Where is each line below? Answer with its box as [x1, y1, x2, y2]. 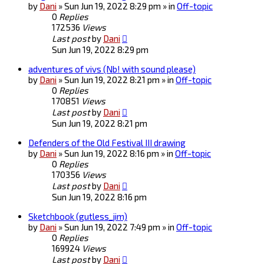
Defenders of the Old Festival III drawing [28, 137, 186, 148]
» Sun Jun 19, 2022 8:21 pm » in [58, 74, 176, 85]
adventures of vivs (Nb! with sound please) [28, 64, 196, 75]
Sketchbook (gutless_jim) [28, 211, 127, 222]
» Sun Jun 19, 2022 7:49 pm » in [58, 222, 176, 233]
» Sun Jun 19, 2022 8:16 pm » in [58, 148, 175, 159]
